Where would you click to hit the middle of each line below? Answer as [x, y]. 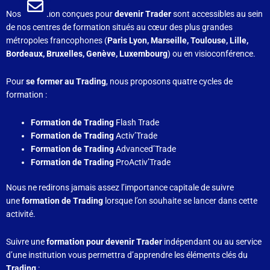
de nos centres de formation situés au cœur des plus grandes [119, 27]
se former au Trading [66, 81]
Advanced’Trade [145, 149]
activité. [21, 214]
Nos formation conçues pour [60, 14]
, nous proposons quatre [152, 81]
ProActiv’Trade [143, 162]
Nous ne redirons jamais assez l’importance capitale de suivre [120, 188]
